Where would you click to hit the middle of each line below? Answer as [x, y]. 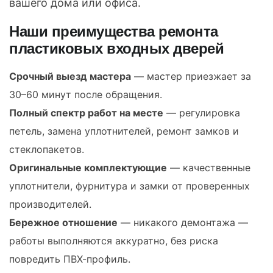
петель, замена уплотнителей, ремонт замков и [124, 131]
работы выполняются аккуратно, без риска [114, 241]
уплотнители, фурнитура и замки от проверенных [129, 186]
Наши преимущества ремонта [114, 31]
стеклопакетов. [47, 149]
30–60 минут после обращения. [86, 94]
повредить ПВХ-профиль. [70, 259]
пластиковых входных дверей [116, 48]
